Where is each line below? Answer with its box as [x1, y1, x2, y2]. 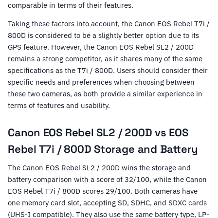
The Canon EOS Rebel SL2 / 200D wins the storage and [8, 163, 191, 173]
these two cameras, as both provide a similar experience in [8, 89, 202, 99]
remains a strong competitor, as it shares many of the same [8, 54, 202, 64]
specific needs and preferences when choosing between [8, 77, 195, 87]
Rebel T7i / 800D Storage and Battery [8, 142, 199, 156]
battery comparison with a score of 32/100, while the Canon [8, 175, 207, 184]
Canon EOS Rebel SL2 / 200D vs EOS [8, 126, 188, 140]
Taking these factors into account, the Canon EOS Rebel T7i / [8, 19, 210, 29]
